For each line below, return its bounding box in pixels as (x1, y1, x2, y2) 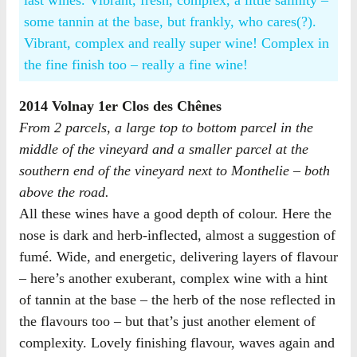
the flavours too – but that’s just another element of (19, 312, 316, 329)
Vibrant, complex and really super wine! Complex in (24, 35, 330, 52)
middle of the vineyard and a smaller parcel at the (19, 140, 308, 157)
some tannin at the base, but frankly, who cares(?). (24, 14, 317, 30)
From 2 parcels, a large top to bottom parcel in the (19, 119, 313, 135)
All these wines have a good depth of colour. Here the (19, 205, 331, 222)
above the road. (19, 183, 109, 200)
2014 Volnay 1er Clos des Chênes (19, 97, 222, 114)
